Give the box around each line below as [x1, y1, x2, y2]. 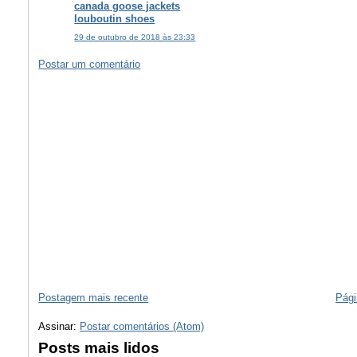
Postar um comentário [38, 57, 141, 70]
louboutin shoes [74, 13, 155, 25]
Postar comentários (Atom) [80, 320, 205, 332]
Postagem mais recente [38, 292, 149, 304]
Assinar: [38, 320, 80, 332]
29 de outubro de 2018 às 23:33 [74, 32, 196, 41]
